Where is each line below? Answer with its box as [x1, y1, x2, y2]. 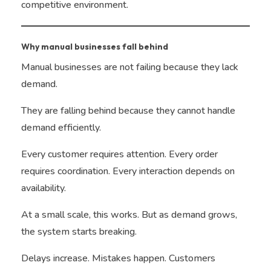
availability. [21, 181, 66, 195]
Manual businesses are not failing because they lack [21, 60, 238, 74]
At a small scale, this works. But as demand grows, [21, 208, 237, 222]
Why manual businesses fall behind [21, 41, 168, 53]
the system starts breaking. [21, 225, 137, 239]
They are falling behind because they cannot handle [21, 104, 235, 118]
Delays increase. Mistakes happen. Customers [21, 252, 215, 266]
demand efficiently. [21, 121, 101, 135]
